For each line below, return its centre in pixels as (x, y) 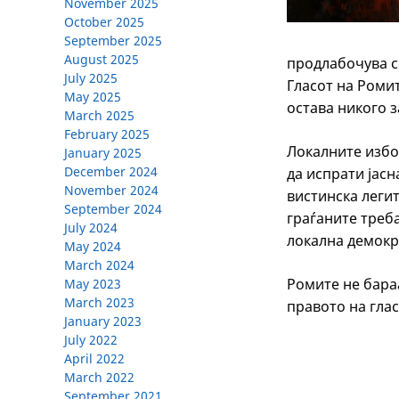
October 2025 (104, 22)
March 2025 (99, 116)
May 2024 (93, 247)
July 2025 (91, 78)
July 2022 (91, 340)
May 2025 (93, 97)
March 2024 (99, 265)
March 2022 (99, 378)
